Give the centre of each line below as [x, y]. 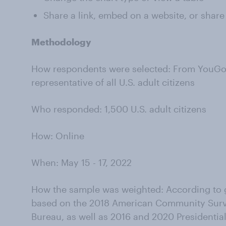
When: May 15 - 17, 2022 [81, 162]
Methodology [61, 42]
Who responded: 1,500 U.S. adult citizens [119, 109]
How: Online [58, 136]
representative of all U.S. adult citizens [113, 82]
